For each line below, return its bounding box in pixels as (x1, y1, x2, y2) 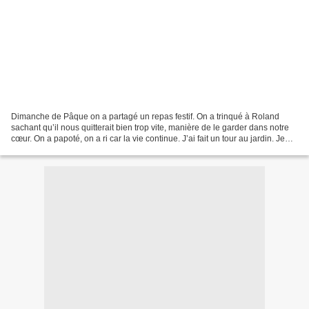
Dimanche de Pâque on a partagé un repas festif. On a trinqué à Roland (11, 111, 279, 121)
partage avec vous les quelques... (11, 144, 137, 154)
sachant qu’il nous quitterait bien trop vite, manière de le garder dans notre (11, 122, 289, 132)
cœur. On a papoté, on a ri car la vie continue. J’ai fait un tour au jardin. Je (11, 133, 285, 143)
